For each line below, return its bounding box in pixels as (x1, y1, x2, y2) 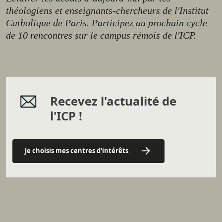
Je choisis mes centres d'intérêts (24, 146, 128, 156)
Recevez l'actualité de (50, 92, 176, 109)
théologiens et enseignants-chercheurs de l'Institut (6, 5, 209, 16)
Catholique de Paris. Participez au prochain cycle (6, 17, 207, 29)
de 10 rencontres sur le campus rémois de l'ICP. (6, 30, 196, 41)
